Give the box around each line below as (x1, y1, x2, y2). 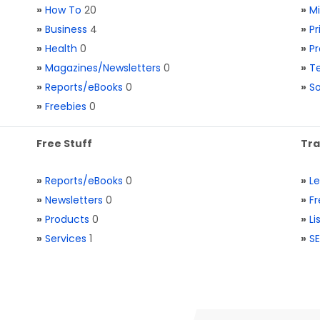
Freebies (45, 99, 86, 114)
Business (45, 22, 87, 36)
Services (45, 231, 86, 246)
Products (45, 212, 89, 226)
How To (45, 3, 81, 17)
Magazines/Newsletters (45, 61, 161, 75)
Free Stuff (36, 136, 92, 151)
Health (45, 41, 77, 56)
